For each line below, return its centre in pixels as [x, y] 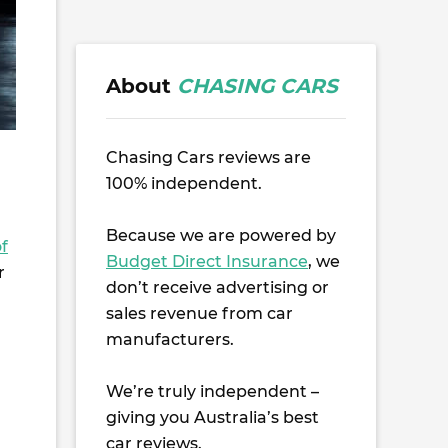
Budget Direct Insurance [207, 261]
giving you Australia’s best [212, 417]
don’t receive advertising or [217, 287]
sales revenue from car [199, 313]
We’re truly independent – [212, 391]
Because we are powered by [221, 235]
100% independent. [184, 183]
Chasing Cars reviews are [208, 157]
